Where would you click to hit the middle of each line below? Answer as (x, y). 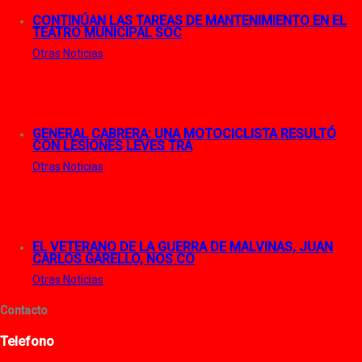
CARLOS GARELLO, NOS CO (114, 259)
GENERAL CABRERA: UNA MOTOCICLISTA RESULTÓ (184, 133)
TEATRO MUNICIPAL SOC (107, 32)
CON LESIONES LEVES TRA (112, 145)
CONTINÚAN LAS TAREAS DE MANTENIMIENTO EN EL (189, 20)
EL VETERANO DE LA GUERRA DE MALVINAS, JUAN (183, 246)
